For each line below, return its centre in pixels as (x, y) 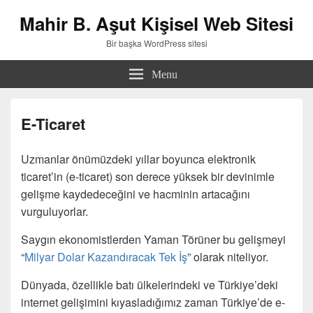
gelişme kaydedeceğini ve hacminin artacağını (136, 194)
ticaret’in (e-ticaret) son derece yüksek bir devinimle (148, 176)
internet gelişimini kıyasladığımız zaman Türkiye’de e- (153, 302)
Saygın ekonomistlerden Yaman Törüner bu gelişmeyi (153, 239)
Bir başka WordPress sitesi (156, 43)
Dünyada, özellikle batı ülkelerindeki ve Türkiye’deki (150, 285)
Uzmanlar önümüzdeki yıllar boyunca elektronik (138, 159)
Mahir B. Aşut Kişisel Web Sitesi (156, 23)
